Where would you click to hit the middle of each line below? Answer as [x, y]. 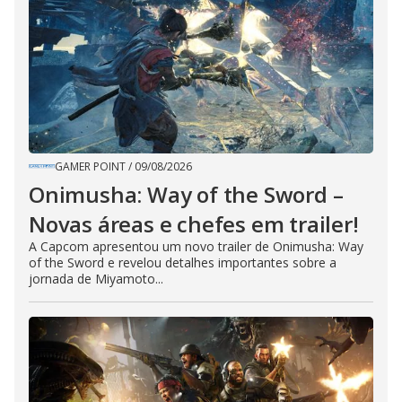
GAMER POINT [90, 167]
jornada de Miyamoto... [96, 279]
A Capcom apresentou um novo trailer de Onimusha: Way [196, 247]
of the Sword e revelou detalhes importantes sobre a [183, 263]
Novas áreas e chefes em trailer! [194, 224]
